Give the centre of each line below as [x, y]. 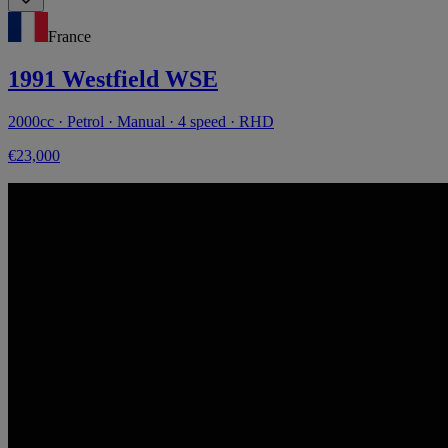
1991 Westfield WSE [113, 79]
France [69, 37]
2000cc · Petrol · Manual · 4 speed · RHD [141, 121]
